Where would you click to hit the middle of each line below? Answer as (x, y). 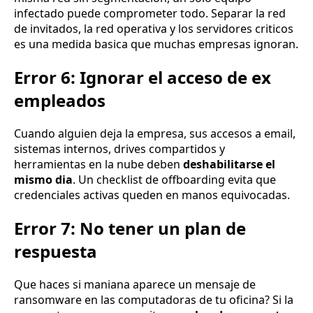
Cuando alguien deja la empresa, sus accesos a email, (155, 133)
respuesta (56, 251)
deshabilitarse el (229, 164)
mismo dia (43, 179)
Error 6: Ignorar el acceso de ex (143, 78)
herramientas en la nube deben (99, 164)
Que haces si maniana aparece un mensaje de (135, 284)
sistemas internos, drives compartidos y (119, 148)
